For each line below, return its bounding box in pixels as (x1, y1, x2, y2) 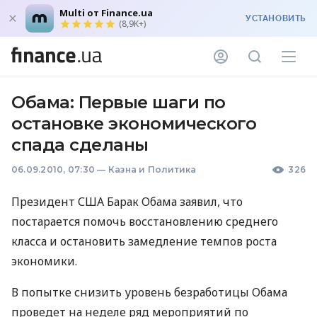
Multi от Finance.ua (59, 6, 153, 19)
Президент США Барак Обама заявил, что (11, 194, 243, 209)
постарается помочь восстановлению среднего (11, 214, 278, 229)
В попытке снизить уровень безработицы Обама (11, 284, 287, 300)
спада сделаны (11, 134, 149, 155)
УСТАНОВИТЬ (246, 13, 306, 23)
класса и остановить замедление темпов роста (11, 234, 277, 249)
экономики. (11, 253, 77, 269)
